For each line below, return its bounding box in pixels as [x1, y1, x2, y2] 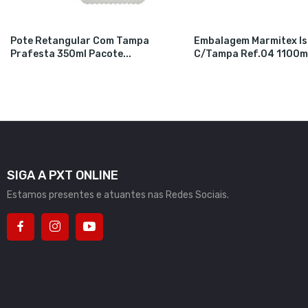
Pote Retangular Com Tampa [10, 35, 149, 47]
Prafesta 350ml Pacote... [10, 48, 131, 60]
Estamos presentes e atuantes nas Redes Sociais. [7, 188, 229, 201]
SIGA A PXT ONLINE [7, 167, 118, 183]
